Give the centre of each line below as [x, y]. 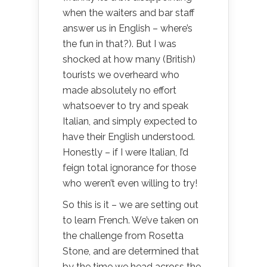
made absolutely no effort [119, 90]
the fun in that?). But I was [119, 44]
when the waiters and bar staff [128, 13]
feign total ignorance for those [129, 167]
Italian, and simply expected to [130, 121]
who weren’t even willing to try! [130, 183]
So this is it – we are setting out [131, 204]
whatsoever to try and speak [125, 105]
